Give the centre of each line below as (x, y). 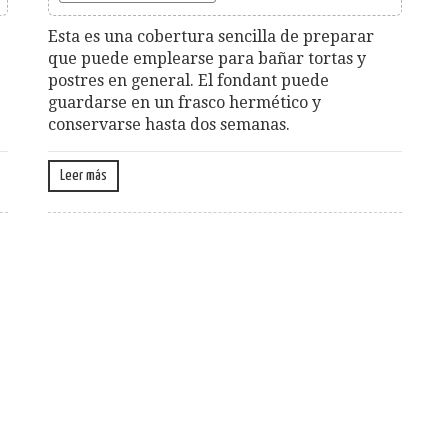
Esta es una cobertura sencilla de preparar (211, 36)
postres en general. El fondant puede (188, 80)
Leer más (83, 175)
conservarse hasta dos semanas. (169, 124)
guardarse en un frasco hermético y (184, 102)
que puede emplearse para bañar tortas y (207, 58)
